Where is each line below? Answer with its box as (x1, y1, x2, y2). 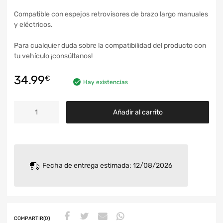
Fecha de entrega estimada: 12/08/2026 (42, 161, 172, 170)
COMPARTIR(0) (14, 215, 50, 222)
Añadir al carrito (112, 108, 163, 116)
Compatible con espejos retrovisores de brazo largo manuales (14, 10, 208, 19)
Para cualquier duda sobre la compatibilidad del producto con (14, 41, 206, 50)
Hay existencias (83, 79, 128, 86)
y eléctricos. (14, 20, 53, 29)
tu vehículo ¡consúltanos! (14, 52, 93, 61)
